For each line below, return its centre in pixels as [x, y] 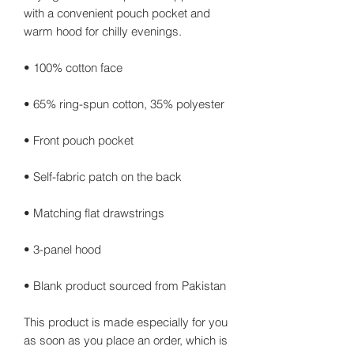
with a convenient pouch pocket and [117, 13]
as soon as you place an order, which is [126, 340]
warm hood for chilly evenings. [103, 31]
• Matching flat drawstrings [94, 213]
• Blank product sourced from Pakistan [125, 285]
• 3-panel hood [62, 249]
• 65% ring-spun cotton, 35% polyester [124, 104]
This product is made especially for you [126, 322]
